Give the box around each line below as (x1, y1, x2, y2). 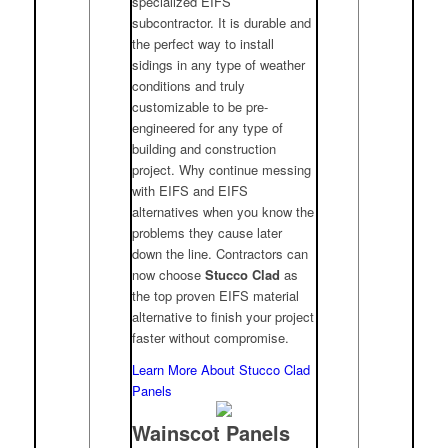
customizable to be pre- (132, 97, 269, 117)
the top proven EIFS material (132, 286, 300, 306)
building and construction (132, 139, 277, 159)
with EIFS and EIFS (132, 181, 249, 201)
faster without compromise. (132, 328, 290, 348)
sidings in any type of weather (132, 55, 306, 75)
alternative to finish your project (132, 307, 315, 327)
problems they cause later (132, 223, 283, 243)
